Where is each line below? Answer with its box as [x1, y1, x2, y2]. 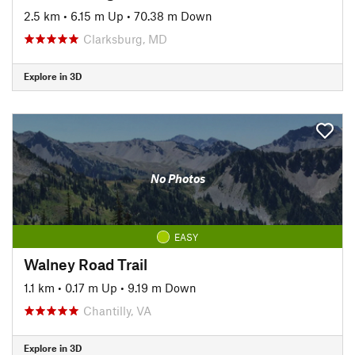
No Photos [150, 171, 205, 185]
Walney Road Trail [24, 254, 147, 273]
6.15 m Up [71, 8, 124, 23]
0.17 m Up [65, 280, 117, 295]
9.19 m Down [128, 280, 197, 295]
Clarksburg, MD [83, 31, 167, 46]
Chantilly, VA [83, 303, 151, 318]
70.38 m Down [134, 8, 212, 23]
